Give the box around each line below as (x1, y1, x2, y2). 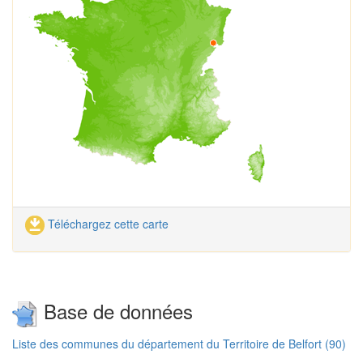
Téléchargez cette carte (45, 215, 169, 232)
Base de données (38, 297, 193, 326)
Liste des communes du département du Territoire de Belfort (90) (12, 335, 346, 352)
